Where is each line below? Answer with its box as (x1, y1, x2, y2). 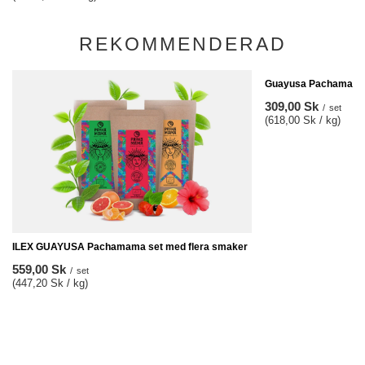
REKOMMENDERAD (78, 33, 287, 55)
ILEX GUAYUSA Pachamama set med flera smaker (12, 241, 248, 253)
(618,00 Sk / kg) (265, 114, 341, 126)
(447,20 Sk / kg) (12, 277, 88, 289)
